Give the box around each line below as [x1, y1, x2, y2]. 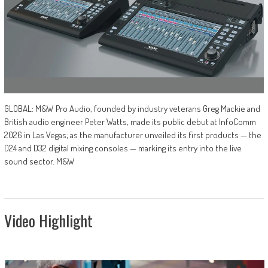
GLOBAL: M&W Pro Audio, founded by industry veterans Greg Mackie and [4, 103, 260, 115]
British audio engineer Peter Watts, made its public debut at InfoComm [4, 116, 256, 128]
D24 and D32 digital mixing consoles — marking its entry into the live [4, 142, 242, 154]
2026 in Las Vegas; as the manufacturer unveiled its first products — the [4, 129, 261, 141]
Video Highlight [4, 209, 93, 233]
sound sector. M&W [4, 156, 75, 167]
